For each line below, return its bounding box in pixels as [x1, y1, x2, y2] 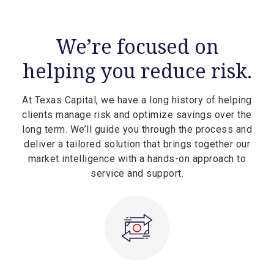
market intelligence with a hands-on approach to [28, 153, 246, 165]
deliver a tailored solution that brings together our [24, 138, 250, 150]
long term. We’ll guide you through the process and [22, 124, 252, 136]
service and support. [91, 168, 183, 180]
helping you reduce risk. [22, 57, 252, 84]
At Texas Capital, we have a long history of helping [22, 94, 252, 106]
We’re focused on [55, 33, 219, 60]
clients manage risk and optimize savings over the [22, 109, 252, 121]
